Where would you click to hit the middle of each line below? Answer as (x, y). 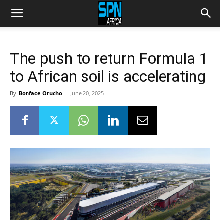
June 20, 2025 (87, 93)
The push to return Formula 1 (109, 58)
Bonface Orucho (41, 93)
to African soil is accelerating (108, 76)
